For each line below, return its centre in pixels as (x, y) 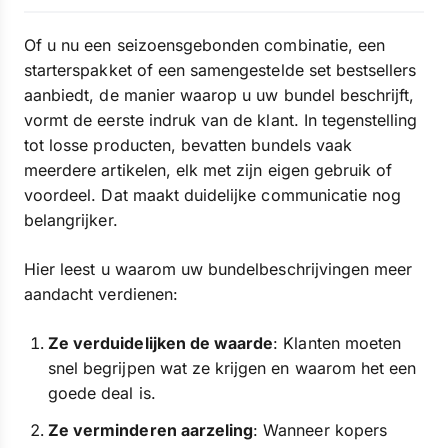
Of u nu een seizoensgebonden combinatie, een (205, 45)
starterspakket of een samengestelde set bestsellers (220, 70)
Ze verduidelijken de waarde (161, 343)
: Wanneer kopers (320, 430)
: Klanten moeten (337, 343)
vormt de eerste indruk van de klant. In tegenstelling (221, 120)
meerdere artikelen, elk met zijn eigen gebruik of (208, 170)
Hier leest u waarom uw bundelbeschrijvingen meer (218, 269)
